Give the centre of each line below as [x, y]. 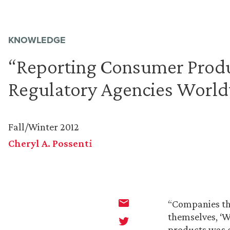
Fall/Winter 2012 [44, 127]
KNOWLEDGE [37, 40]
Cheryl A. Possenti [50, 143]
